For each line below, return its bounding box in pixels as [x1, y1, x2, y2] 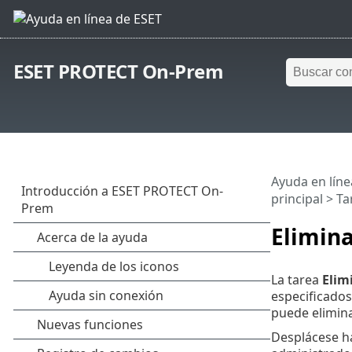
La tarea [270, 270, 322, 288]
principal [270, 190, 323, 208]
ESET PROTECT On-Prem [13, 58, 224, 85]
